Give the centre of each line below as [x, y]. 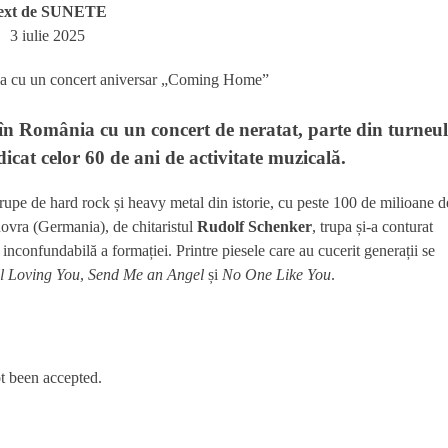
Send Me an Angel [146, 275]
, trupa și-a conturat [372, 227]
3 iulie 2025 [47, 36]
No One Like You [276, 275]
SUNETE [74, 12]
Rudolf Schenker [254, 227]
